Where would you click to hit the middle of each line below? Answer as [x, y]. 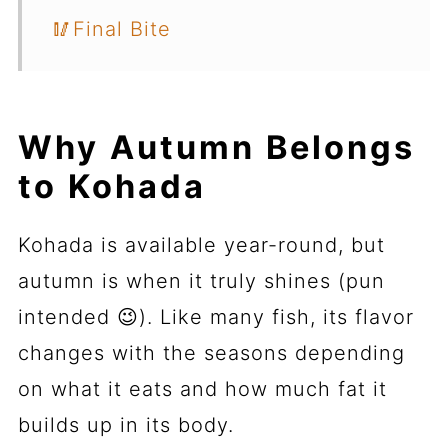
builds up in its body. [125, 425]
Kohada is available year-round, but [201, 245]
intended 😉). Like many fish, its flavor [215, 317]
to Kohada [111, 187]
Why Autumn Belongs [216, 148]
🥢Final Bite [111, 29]
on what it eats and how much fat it [202, 389]
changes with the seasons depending [211, 353]
